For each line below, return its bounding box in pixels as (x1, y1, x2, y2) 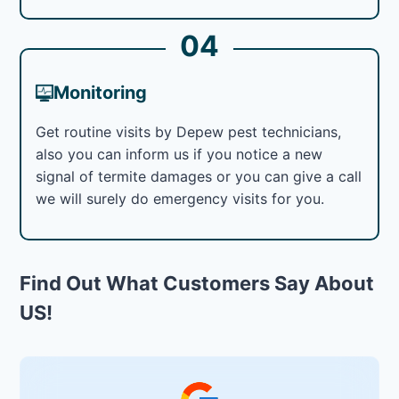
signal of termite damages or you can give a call (36, 167, 362, 185)
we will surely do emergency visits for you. (36, 189, 325, 208)
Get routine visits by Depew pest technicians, (36, 122, 342, 141)
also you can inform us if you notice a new (36, 144, 323, 163)
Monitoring (53, 81, 148, 103)
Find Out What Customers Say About (20, 271, 375, 295)
